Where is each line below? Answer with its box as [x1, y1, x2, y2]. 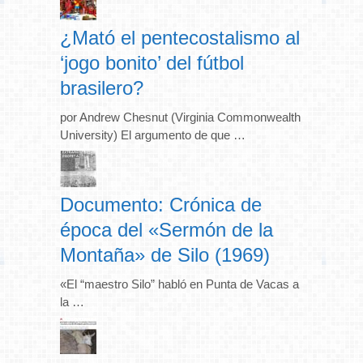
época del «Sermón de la [60, 218, 273, 241]
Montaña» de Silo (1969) [60, 243, 270, 266]
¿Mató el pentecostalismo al [60, 26, 300, 49]
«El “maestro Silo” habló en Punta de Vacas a [60, 276, 299, 291]
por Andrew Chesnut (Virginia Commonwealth [60, 109, 301, 124]
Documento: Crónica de [60, 193, 262, 216]
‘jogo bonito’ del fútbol [60, 51, 244, 74]
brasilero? [60, 76, 143, 99]
